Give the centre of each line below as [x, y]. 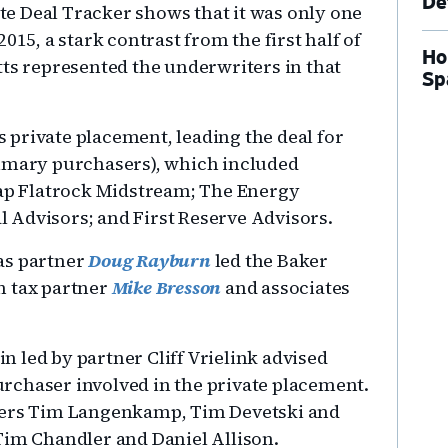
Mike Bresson [166, 287]
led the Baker [269, 260]
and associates [286, 287]
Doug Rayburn [149, 260]
